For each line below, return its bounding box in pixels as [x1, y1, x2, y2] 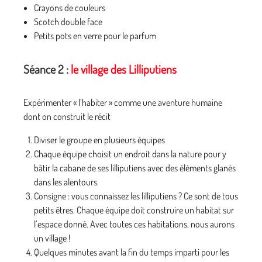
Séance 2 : [23, 61, 71, 77]
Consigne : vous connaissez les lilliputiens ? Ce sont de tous [34, 190, 238, 202]
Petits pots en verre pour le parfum [34, 30, 156, 42]
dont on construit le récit [23, 111, 111, 122]
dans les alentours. [34, 176, 101, 188]
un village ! [34, 232, 70, 244]
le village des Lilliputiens [71, 61, 177, 77]
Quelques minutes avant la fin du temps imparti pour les [34, 246, 229, 258]
